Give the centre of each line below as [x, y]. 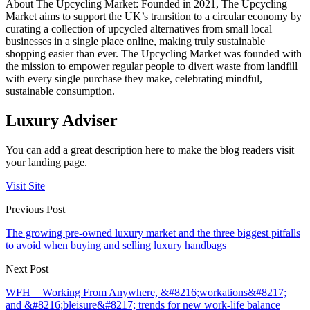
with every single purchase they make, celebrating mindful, [134, 79]
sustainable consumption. [60, 91]
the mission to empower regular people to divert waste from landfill [152, 66]
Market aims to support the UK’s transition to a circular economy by [154, 17]
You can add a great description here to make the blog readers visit [150, 150]
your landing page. [46, 163]
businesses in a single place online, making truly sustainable [135, 42]
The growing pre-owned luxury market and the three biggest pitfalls [153, 233]
